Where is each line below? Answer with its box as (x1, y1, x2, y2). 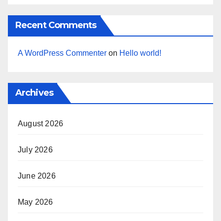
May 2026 (18, 198, 53, 207)
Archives (15, 87, 53, 99)
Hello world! (119, 49, 161, 58)
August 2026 (18, 119, 64, 128)
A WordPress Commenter (18, 49, 107, 58)
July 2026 (18, 146, 53, 154)
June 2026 (18, 172, 56, 181)
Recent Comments (15, 20, 97, 31)
